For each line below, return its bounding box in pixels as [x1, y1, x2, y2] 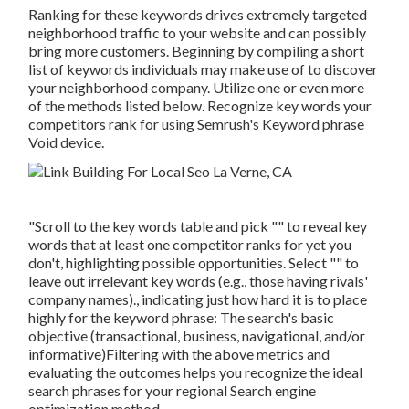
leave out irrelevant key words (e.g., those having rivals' [28, 272, 369, 290]
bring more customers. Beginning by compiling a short [28, 42, 365, 60]
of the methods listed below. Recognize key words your [28, 97, 372, 115]
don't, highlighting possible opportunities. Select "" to [28, 254, 360, 272]
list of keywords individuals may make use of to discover [28, 60, 379, 79]
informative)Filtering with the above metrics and [28, 345, 330, 363]
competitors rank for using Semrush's [28, 115, 263, 133]
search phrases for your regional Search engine [28, 382, 317, 400]
